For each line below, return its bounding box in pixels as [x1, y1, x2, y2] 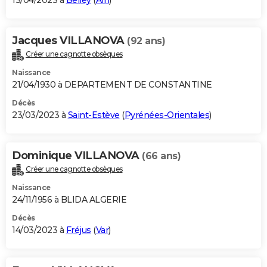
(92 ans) [127, 35, 165, 47]
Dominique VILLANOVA [12, 149, 142, 163]
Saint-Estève [67, 110, 120, 121]
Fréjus [66, 224, 91, 235]
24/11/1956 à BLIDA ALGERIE [12, 194, 126, 205]
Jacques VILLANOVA [12, 34, 127, 48]
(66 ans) [142, 150, 181, 162]
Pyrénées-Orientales [124, 110, 209, 121]
